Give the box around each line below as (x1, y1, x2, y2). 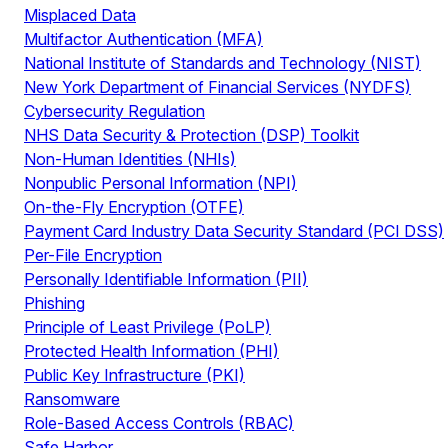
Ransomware (24, 389, 120, 409)
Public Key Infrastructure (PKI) (24, 365, 245, 385)
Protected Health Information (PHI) (24, 341, 279, 361)
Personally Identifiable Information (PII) (24, 269, 308, 289)
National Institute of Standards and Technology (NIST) (24, 53, 421, 73)
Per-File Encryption (24, 245, 162, 265)
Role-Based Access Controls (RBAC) (24, 413, 294, 433)
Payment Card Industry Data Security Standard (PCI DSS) (24, 221, 444, 241)
